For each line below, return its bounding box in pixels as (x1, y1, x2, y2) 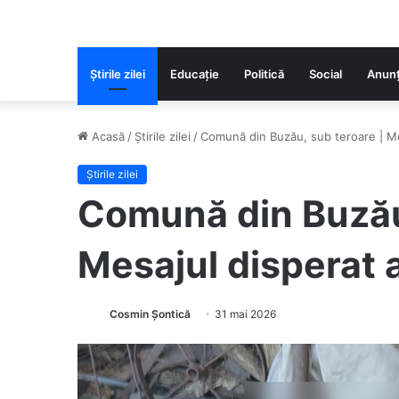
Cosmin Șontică (110, 307, 191, 321)
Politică (244, 67, 284, 81)
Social (309, 67, 342, 81)
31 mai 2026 (215, 307, 276, 321)
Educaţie (170, 67, 219, 81)
